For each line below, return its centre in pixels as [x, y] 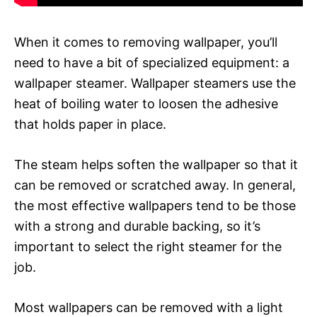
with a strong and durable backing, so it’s [137, 226]
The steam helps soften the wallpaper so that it [156, 164]
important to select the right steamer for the [148, 246]
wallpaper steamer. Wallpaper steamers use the [155, 83]
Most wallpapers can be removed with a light [149, 307]
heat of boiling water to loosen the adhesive [146, 103]
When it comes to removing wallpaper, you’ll [146, 42]
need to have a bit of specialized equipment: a [152, 62]
